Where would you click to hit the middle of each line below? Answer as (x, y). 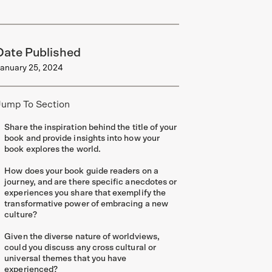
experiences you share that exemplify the (85, 193)
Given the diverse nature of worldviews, (82, 237)
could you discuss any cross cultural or (80, 248)
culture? (21, 215)
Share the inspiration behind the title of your (91, 127)
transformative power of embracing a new (86, 204)
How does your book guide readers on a (81, 171)
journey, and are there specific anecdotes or (91, 182)
